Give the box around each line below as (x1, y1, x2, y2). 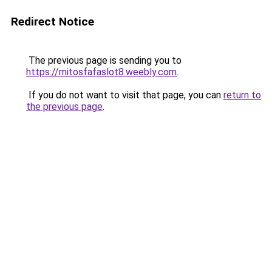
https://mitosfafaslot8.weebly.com (26, 66, 177, 78)
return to (223, 89, 261, 101)
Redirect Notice (11, 15, 94, 29)
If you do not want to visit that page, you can (26, 89, 223, 101)
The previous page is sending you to (26, 55, 182, 66)
